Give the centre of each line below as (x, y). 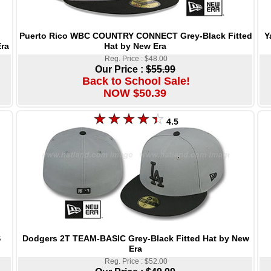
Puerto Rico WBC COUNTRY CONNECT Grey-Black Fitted (136, 35)
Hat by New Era (135, 46)
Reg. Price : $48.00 (136, 58)
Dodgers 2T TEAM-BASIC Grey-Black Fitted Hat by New (136, 238)
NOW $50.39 (135, 93)
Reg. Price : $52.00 (136, 261)
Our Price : (120, 69)
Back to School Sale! (136, 81)
